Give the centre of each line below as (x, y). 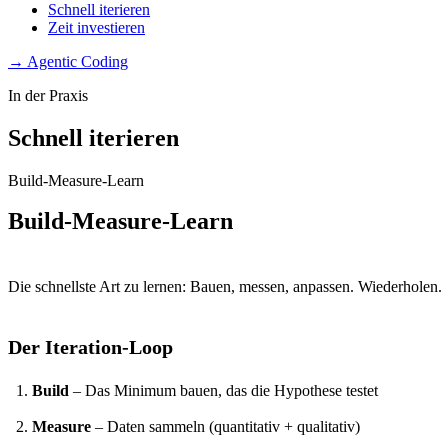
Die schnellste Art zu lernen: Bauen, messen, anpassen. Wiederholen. (225, 286)
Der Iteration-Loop (90, 346)
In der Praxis (48, 95)
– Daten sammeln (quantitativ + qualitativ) (225, 426)
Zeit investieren (96, 27)
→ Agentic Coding (68, 61)
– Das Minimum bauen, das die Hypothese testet (223, 390)
